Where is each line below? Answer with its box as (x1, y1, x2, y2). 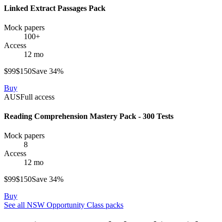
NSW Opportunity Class (27, 201, 104, 210)
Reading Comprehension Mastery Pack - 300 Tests (4, 112, 173, 121)
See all (4, 201, 27, 210)
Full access (20, 92, 55, 101)
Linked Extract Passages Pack (4, 3, 106, 12)
